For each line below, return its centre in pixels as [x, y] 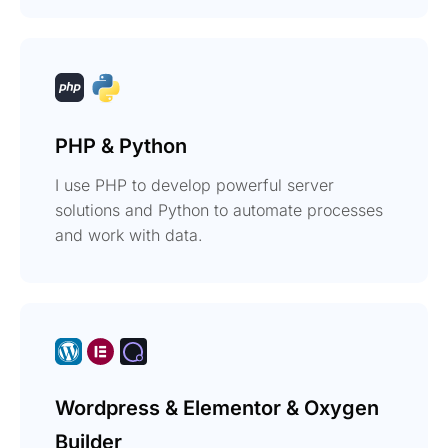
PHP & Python [121, 145]
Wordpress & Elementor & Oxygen [217, 407]
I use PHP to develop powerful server [194, 184]
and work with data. [129, 234]
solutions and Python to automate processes [219, 209]
